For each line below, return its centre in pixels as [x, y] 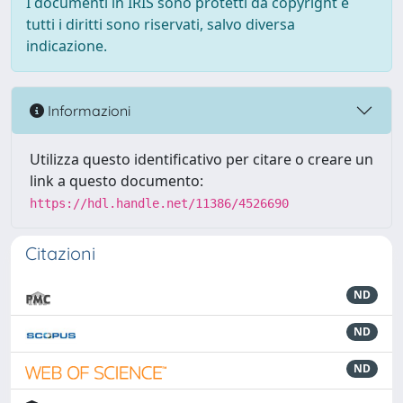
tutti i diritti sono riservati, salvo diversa [161, 24]
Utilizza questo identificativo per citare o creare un [201, 159]
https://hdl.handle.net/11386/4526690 [159, 203]
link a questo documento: [116, 181]
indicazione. [67, 46]
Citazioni [60, 253]
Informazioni [87, 110]
